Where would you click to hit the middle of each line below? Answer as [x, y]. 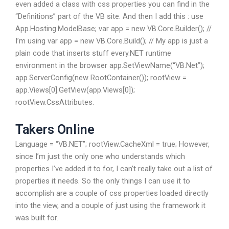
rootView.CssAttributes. [55, 102]
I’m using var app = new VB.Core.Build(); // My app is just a [112, 41]
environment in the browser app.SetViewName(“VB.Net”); [110, 66]
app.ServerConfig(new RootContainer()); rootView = [101, 78]
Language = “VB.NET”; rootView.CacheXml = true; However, [112, 144]
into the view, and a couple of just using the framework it [110, 205]
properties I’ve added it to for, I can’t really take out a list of [114, 168]
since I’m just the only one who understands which [100, 156]
